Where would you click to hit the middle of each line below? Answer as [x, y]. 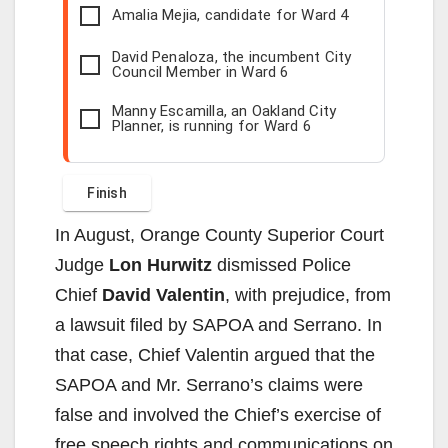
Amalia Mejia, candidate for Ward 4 [230, 15]
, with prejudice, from [308, 294]
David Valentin [163, 294]
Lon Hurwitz [160, 264]
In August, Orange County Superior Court [219, 234]
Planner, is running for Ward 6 [211, 125]
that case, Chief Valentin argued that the [215, 354]
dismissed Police [281, 264]
